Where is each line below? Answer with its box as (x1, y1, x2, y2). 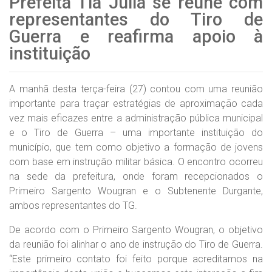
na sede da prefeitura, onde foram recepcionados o (9, 171, 263, 182)
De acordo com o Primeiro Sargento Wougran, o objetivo (9, 224, 263, 236)
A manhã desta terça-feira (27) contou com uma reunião (9, 83, 263, 95)
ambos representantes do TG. (9, 200, 137, 211)
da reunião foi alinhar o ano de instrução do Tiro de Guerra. (9, 239, 263, 250)
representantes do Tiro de (9, 9, 263, 30)
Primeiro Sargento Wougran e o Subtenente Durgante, (9, 185, 263, 197)
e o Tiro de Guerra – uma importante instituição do (9, 127, 263, 138)
